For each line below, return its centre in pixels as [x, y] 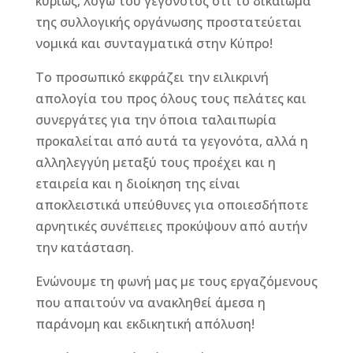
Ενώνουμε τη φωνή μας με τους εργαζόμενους [176, 281]
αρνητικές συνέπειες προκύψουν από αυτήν [171, 226]
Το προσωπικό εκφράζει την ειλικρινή [152, 77]
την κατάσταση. [84, 247]
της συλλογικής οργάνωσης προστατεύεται [168, 22]
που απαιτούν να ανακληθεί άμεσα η [150, 302]
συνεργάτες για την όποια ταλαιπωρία [156, 119]
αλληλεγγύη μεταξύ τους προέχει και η [155, 162]
